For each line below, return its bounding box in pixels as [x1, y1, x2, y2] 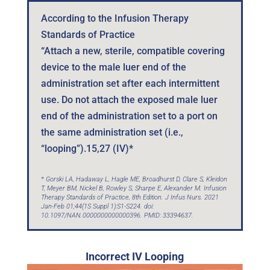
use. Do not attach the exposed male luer [40, 93, 218, 105]
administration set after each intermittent [40, 77, 219, 89]
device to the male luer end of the [40, 61, 186, 73]
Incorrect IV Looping [86, 250, 184, 263]
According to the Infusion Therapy [40, 12, 189, 24]
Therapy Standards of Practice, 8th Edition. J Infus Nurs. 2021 [40, 193, 219, 201]
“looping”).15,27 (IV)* [40, 142, 133, 154]
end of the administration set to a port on [40, 110, 218, 122]
